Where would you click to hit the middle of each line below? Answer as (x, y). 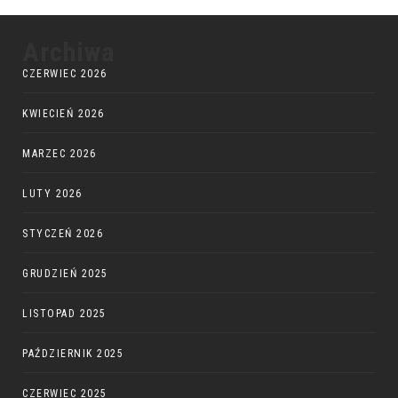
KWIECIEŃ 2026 (64, 114)
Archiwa (69, 52)
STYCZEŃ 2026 (63, 234)
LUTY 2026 (52, 194)
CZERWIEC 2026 (65, 74)
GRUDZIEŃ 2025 (65, 274)
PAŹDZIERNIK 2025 (73, 354)
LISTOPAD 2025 (64, 314)
